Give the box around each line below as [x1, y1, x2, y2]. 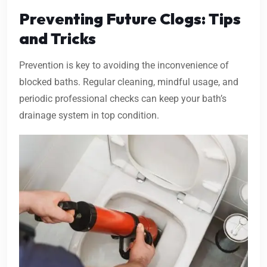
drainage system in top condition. [19, 110, 159, 122]
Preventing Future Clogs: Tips [19, 9, 241, 29]
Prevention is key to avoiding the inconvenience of [19, 60, 229, 72]
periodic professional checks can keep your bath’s [19, 93, 226, 105]
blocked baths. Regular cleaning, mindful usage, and [19, 76, 238, 88]
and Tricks [19, 29, 96, 49]
